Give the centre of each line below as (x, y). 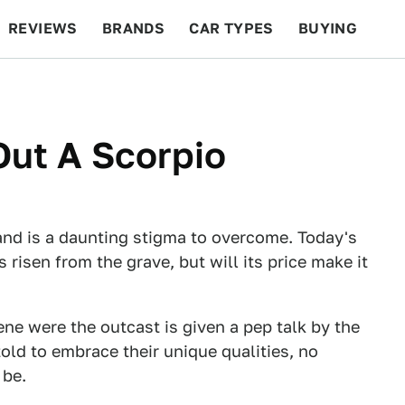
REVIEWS (43, 28)
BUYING (328, 28)
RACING (180, 86)
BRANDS (133, 28)
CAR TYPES (231, 28)
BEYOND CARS (72, 86)
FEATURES (339, 86)
